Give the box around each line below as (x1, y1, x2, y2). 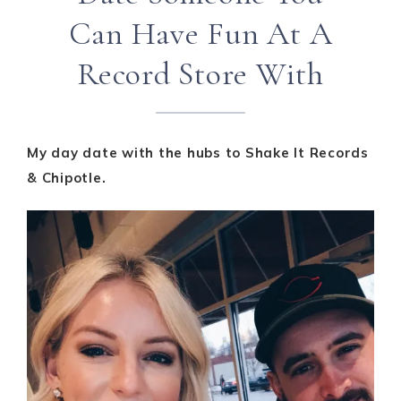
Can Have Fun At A (68, 14, 333, 53)
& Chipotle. (27, 169, 107, 186)
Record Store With (77, 55, 324, 93)
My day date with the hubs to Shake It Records (27, 144, 369, 161)
